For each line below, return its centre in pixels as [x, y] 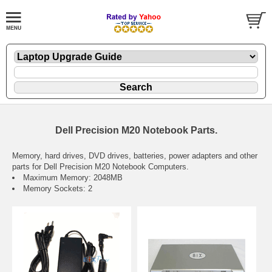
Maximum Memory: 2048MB [73, 177]
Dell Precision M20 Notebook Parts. [136, 130]
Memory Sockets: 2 [58, 188]
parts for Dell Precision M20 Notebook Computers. [100, 166]
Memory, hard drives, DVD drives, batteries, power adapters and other [135, 155]
